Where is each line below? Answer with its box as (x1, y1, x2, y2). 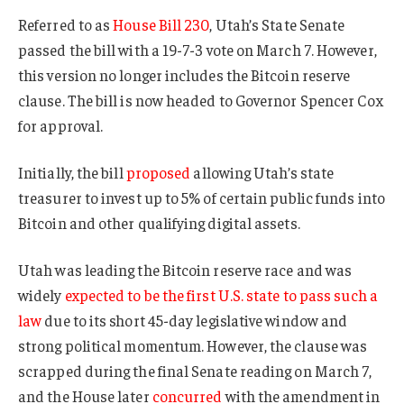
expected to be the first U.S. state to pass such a (64, 284, 378, 305)
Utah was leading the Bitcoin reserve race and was (18, 259, 353, 280)
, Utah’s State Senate (209, 14, 345, 35)
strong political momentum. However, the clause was (18, 335, 368, 355)
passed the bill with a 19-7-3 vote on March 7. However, (18, 40, 377, 60)
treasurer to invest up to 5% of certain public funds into (18, 188, 385, 208)
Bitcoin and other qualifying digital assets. (18, 213, 300, 234)
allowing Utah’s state (190, 162, 335, 183)
